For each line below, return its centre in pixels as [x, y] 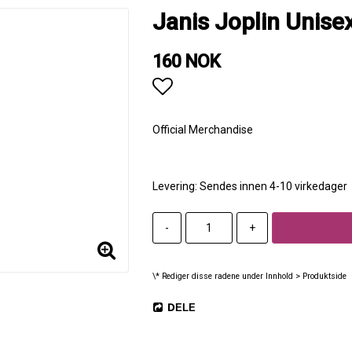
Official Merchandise [202, 130]
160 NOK [186, 62]
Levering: [176, 186]
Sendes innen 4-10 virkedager [273, 186]
